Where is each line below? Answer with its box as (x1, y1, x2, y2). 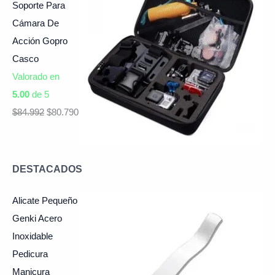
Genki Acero (12, 214, 62, 224)
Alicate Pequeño (12, 196, 77, 206)
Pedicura (12, 249, 48, 260)
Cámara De (12, 18, 59, 28)
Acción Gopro (12, 36, 68, 46)
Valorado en (12, 71, 60, 82)
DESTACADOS (12, 163, 82, 175)
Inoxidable (12, 231, 53, 242)
